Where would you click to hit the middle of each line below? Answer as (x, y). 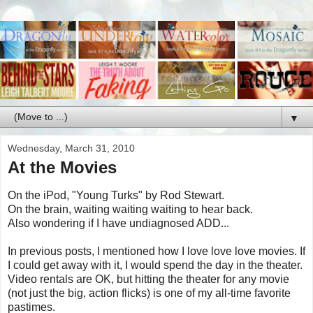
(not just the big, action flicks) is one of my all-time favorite (149, 293)
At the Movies (62, 167)
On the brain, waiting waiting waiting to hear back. (130, 209)
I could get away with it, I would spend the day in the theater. (155, 265)
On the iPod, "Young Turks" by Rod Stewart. (116, 195)
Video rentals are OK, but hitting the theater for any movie (148, 279)
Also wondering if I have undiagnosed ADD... (118, 223)
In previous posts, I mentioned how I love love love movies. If (156, 251)
